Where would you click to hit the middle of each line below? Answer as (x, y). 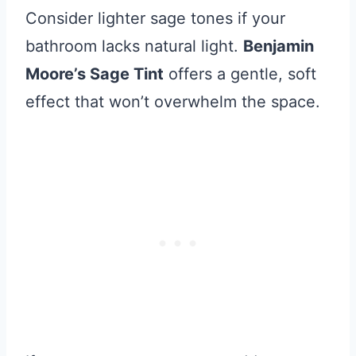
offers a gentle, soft (240, 74)
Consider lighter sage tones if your (155, 19)
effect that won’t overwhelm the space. (173, 102)
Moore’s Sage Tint (95, 74)
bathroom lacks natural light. (134, 46)
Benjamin (279, 46)
